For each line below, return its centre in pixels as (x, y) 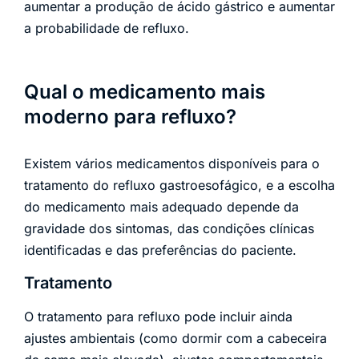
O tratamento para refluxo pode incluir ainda (158, 317)
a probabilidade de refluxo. (107, 28)
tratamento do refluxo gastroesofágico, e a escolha (179, 186)
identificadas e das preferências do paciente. (160, 250)
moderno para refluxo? (130, 117)
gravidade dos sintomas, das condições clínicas (169, 229)
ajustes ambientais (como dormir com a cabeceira (175, 339)
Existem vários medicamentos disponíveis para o (172, 164)
